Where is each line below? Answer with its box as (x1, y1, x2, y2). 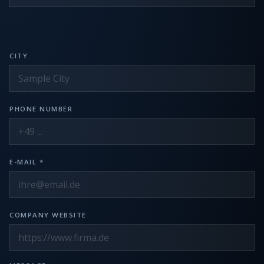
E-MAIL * (9, 157, 44, 166)
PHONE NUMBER (9, 104, 72, 113)
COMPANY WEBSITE (9, 210, 87, 219)
